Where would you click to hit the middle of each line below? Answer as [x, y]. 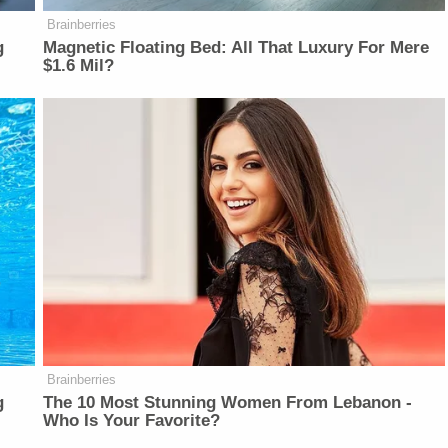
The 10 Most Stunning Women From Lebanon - [228, 402]
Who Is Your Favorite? [132, 420]
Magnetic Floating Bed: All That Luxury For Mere [236, 47]
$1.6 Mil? [79, 65]
